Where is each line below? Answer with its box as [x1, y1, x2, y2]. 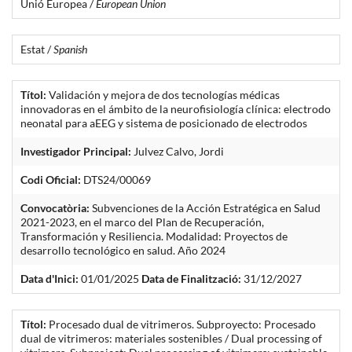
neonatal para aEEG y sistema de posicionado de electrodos [20, 115, 307, 130]
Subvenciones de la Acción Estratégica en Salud [90, 200, 321, 214]
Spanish [53, 42, 87, 56]
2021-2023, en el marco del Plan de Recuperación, [20, 214, 264, 229]
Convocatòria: [20, 200, 90, 214]
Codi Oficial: [20, 172, 81, 186]
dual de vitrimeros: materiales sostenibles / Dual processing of [20, 331, 322, 345]
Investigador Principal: [20, 144, 131, 158]
